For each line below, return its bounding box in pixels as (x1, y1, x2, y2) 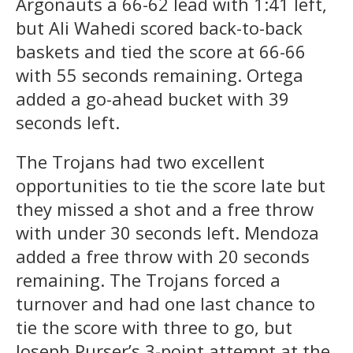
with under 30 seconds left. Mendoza (16, 220, 319, 244)
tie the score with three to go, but (16, 314, 292, 339)
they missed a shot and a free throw (16, 196, 314, 221)
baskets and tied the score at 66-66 (16, 39, 306, 63)
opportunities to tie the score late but (16, 173, 325, 197)
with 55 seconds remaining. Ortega (16, 62, 303, 87)
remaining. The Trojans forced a (16, 267, 281, 292)
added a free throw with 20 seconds (16, 243, 310, 268)
